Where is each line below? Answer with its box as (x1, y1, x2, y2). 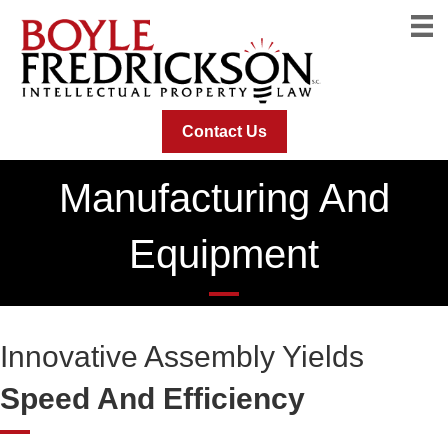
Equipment (129, 232, 319, 277)
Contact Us (181, 123, 267, 141)
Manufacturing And (58, 176, 390, 221)
